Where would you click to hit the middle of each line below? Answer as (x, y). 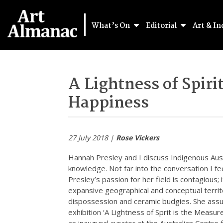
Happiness (109, 103)
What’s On (111, 26)
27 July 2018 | (92, 138)
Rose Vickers (138, 138)
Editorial (162, 26)
